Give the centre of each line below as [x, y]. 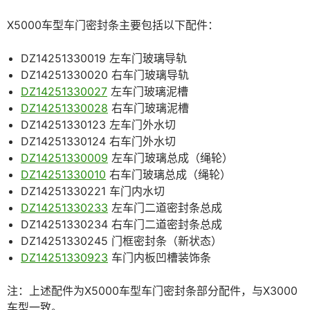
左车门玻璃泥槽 [148, 92]
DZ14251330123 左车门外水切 [98, 125]
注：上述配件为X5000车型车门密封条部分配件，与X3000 [152, 291]
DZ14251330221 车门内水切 [93, 191]
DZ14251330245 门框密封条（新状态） [121, 241]
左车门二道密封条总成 [165, 208]
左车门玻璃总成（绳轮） [171, 158]
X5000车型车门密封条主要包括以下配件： [113, 25]
